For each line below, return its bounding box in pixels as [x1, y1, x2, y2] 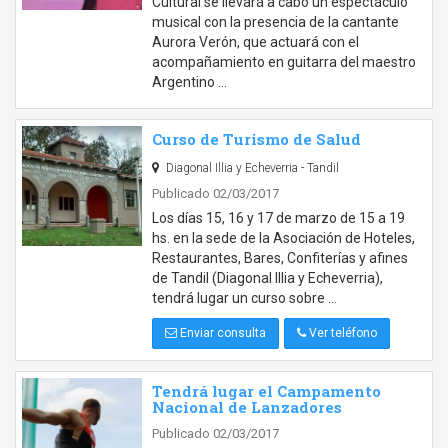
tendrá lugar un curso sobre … [152, 290, 337, 306]
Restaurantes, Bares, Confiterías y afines [152, 250, 408, 266]
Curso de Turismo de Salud [152, 129, 361, 149]
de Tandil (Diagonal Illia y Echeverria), [152, 270, 383, 286]
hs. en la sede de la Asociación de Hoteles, [152, 230, 415, 246]
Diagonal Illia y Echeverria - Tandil [162, 161, 339, 175]
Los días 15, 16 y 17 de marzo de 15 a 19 [152, 210, 405, 226]
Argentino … [152, 74, 227, 90]
